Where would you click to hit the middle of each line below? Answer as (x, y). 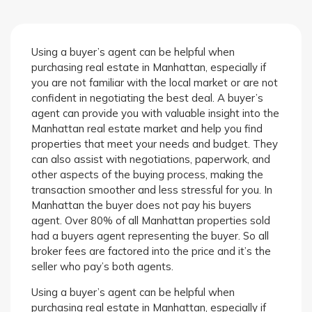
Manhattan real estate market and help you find (147, 129)
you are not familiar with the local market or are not (155, 83)
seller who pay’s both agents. (102, 267)
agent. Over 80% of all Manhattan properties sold (151, 221)
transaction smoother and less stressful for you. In (152, 190)
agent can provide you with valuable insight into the (155, 114)
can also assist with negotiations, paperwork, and (151, 159)
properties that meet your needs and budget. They (155, 144)
